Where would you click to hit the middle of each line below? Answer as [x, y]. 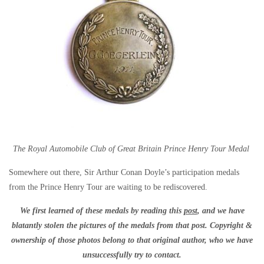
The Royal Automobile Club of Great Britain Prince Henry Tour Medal [132, 148]
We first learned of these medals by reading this [102, 210]
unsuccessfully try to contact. [132, 255]
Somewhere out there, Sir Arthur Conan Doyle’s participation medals [124, 172]
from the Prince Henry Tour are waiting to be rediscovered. [108, 187]
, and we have [221, 210]
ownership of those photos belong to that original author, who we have [132, 240]
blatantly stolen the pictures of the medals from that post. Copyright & [132, 225]
